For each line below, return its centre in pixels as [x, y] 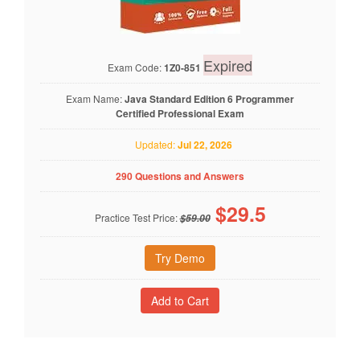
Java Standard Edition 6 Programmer [209, 98]
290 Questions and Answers [180, 176]
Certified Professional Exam [180, 113]
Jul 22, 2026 [205, 144]
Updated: [153, 144]
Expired [228, 65]
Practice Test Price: [137, 217]
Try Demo [180, 258]
